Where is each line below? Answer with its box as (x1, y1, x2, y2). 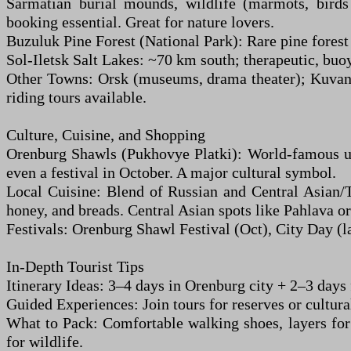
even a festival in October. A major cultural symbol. (6, 164, 336, 181)
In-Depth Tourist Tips (6, 258, 144, 275)
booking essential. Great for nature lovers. (6, 13, 274, 31)
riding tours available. (6, 89, 147, 106)
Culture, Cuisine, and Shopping (6, 126, 205, 143)
